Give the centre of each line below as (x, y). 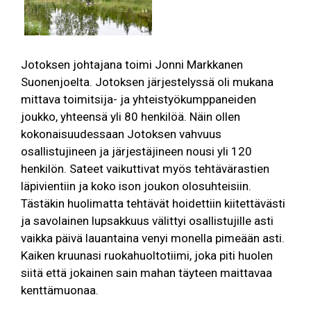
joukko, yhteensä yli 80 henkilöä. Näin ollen (131, 117)
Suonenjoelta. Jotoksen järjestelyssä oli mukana (147, 82)
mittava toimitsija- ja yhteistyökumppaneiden (138, 100)
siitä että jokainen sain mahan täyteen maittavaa (146, 273)
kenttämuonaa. (60, 291)
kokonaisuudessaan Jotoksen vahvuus (121, 134)
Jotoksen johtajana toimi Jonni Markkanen (132, 65)
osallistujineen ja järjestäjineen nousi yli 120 (136, 152)
